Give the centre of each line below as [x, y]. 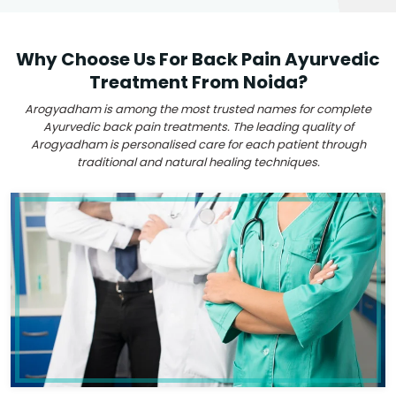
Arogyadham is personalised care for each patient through [198, 145]
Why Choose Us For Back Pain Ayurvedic [198, 59]
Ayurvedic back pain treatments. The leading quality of [198, 127]
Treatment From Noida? [198, 82]
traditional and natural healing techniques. [198, 162]
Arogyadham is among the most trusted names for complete [198, 109]
